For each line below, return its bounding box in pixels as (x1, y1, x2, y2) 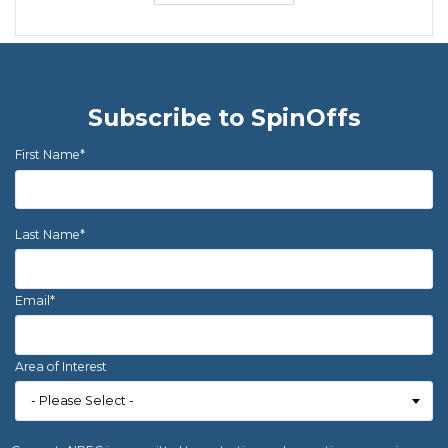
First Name (15, 147, 81, 163)
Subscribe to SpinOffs (87, 102, 361, 132)
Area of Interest (15, 358, 108, 374)
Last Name (15, 227, 81, 243)
